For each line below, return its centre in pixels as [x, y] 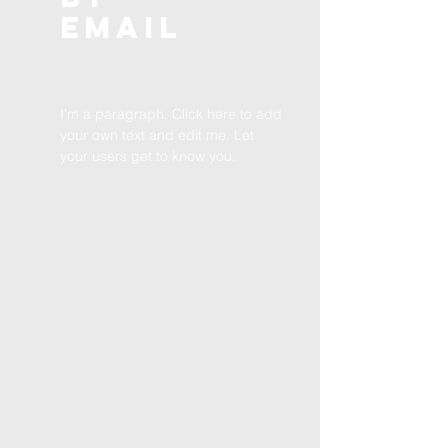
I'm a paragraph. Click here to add [171, 114]
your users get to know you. [148, 156]
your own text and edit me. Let [157, 135]
